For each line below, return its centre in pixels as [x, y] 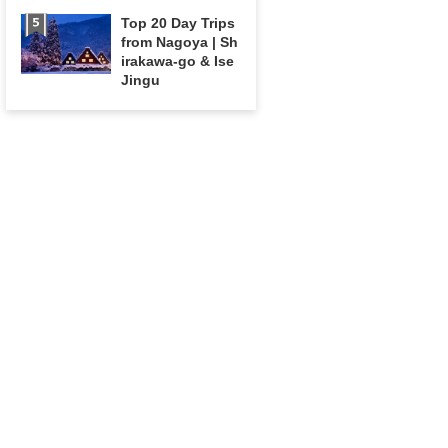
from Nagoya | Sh [180, 42]
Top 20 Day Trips [178, 23]
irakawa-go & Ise [178, 61]
